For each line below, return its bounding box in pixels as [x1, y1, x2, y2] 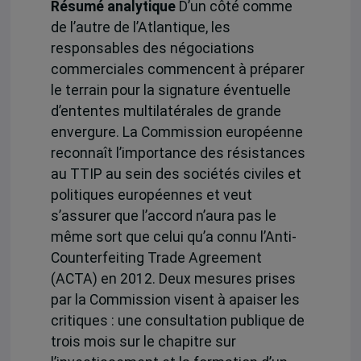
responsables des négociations [50, 40, 255, 57]
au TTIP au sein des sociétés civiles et [50, 166, 301, 183]
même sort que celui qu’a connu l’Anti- [50, 229, 297, 246]
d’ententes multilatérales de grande [50, 103, 281, 120]
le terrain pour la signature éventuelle [50, 82, 291, 99]
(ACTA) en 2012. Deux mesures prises [50, 271, 296, 288]
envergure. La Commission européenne [50, 124, 303, 141]
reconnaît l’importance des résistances [50, 145, 305, 162]
